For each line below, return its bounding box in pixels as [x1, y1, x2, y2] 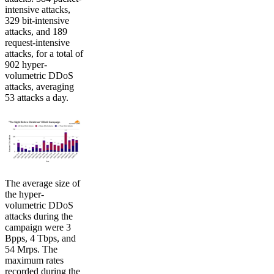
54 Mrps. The [5, 244, 57, 255]
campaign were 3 [5, 222, 71, 233]
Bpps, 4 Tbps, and [5, 233, 76, 244]
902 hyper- [5, 59, 47, 70]
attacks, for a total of [5, 48, 83, 59]
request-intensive [5, 37, 70, 48]
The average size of [5, 178, 80, 189]
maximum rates [5, 255, 64, 266]
